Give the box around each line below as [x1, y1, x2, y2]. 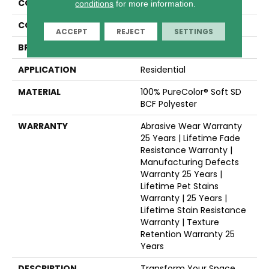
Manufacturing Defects [141, 156, 239, 168]
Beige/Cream [141, 19, 197, 31]
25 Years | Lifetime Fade [141, 131, 240, 144]
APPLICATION [18, 63, 76, 76]
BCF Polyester [141, 97, 197, 110]
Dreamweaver [141, 41, 200, 53]
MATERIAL [18, 85, 61, 98]
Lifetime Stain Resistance [141, 204, 246, 216]
